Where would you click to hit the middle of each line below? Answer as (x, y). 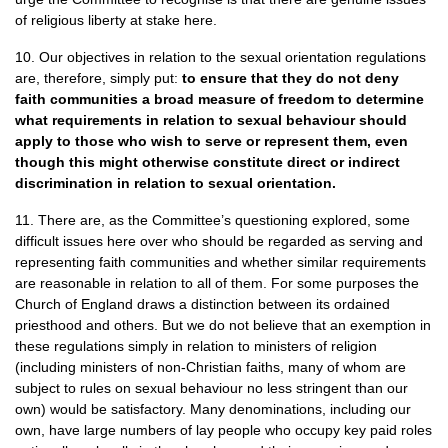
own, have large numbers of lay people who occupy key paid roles (223, 430)
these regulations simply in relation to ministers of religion (196, 346)
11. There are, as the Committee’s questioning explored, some (212, 220)
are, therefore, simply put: (98, 78)
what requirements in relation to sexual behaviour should (211, 120)
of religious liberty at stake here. (116, 20)
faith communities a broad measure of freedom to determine (219, 99)
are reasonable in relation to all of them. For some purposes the (217, 283)
